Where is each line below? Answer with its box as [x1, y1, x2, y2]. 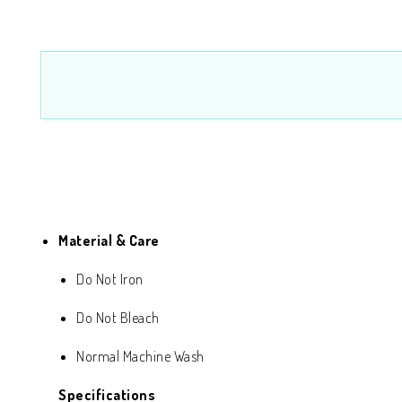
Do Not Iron [76, 270, 144, 288]
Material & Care [58, 232, 160, 249]
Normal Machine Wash [76, 347, 205, 365]
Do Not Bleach [76, 309, 160, 327]
